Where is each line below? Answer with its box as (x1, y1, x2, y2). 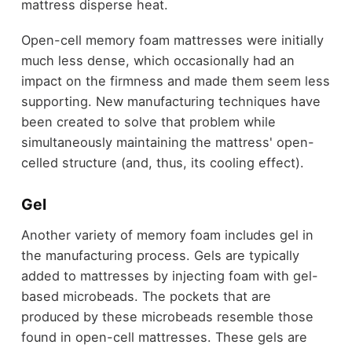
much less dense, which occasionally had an (20, 52, 295, 68)
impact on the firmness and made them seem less (20, 72, 330, 89)
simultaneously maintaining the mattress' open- (20, 134, 314, 150)
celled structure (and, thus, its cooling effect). (20, 154, 304, 170)
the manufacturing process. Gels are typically (20, 247, 299, 264)
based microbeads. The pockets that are (20, 288, 271, 305)
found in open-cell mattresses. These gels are (20, 329, 307, 346)
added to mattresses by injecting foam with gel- (20, 268, 318, 284)
